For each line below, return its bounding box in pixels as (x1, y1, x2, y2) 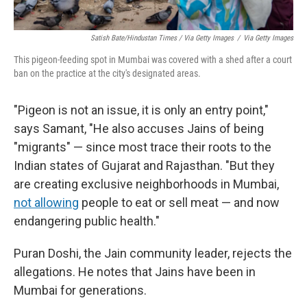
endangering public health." (14, 214, 160, 228)
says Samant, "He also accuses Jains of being (14, 121, 264, 136)
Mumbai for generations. (14, 283, 147, 297)
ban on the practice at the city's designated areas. (14, 68, 201, 79)
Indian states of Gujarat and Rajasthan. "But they (14, 158, 275, 173)
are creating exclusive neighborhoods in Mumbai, (14, 177, 279, 191)
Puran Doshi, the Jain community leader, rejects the (14, 246, 292, 260)
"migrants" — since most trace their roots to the (14, 140, 271, 154)
